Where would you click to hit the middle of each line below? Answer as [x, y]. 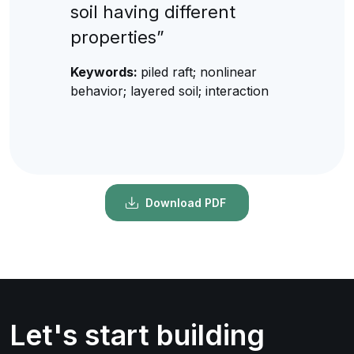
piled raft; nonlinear [198, 72]
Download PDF [186, 203]
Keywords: [105, 72]
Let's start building [137, 335]
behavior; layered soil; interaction [169, 90]
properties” [117, 37]
